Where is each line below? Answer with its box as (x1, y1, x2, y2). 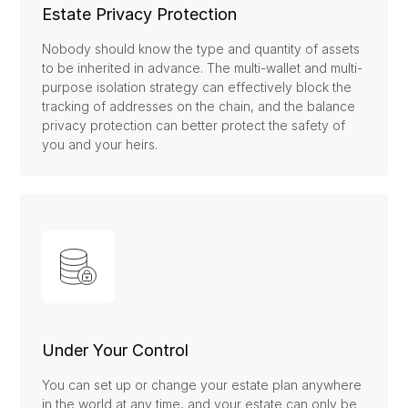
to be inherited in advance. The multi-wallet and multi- (42, 60, 363, 76)
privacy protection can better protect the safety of (42, 117, 346, 134)
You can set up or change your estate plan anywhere (42, 377, 362, 393)
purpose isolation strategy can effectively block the (42, 79, 352, 96)
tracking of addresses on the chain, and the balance (42, 98, 356, 115)
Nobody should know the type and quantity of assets (42, 41, 361, 57)
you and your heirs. (42, 137, 158, 153)
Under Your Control (42, 341, 189, 361)
